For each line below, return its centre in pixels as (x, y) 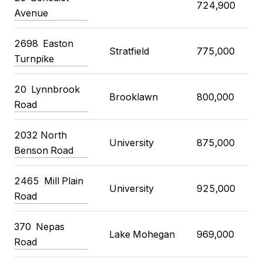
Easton (58, 43)
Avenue (31, 13)
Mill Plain (64, 181)
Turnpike (34, 58)
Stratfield (129, 51)
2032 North (41, 135)
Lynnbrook (55, 89)
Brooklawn (133, 97)
